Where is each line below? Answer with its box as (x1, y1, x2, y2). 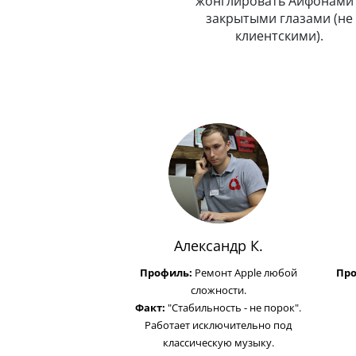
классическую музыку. (162, 335, 274, 350)
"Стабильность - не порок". (165, 300, 301, 315)
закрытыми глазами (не (205, 10, 353, 27)
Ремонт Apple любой (192, 265, 297, 280)
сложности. (190, 283, 246, 297)
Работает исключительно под (145, 318, 292, 332)
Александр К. (173, 236, 263, 255)
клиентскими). (234, 27, 323, 44)
